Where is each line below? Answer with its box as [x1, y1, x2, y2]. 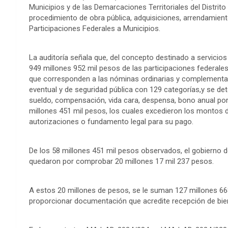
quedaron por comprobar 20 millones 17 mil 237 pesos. [29, 156, 214, 166]
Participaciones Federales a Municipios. [29, 23, 160, 33]
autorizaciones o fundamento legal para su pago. [29, 117, 193, 126]
